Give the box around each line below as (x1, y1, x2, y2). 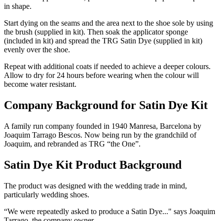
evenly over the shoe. (4, 45, 70, 54)
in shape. (4, 1, 32, 10)
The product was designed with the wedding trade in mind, (4, 181, 187, 190)
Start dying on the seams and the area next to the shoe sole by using (4, 18, 213, 27)
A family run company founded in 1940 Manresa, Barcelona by (4, 121, 201, 130)
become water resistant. (4, 79, 76, 88)
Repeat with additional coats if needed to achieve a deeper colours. (4, 62, 211, 71)
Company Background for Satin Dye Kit (4, 98, 208, 111)
